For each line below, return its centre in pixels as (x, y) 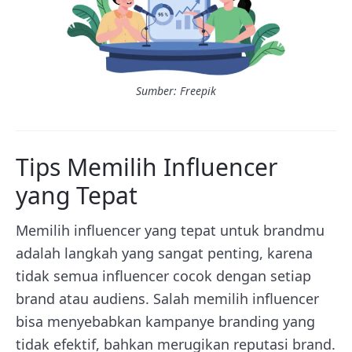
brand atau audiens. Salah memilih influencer (167, 299)
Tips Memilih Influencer (147, 167)
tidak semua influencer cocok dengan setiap (163, 276)
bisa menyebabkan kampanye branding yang (165, 321)
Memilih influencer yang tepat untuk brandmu (170, 230)
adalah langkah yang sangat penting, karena (164, 253)
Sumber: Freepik (176, 91)
